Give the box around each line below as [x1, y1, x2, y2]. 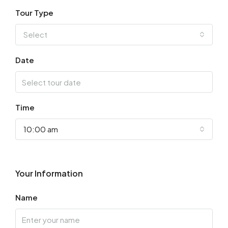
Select [23, 30, 47, 40]
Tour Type [15, 8, 53, 18]
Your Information [15, 168, 83, 179]
